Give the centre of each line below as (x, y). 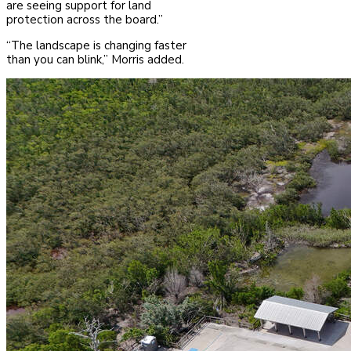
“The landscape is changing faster (96, 46)
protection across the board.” (85, 20)
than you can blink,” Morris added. (95, 60)
